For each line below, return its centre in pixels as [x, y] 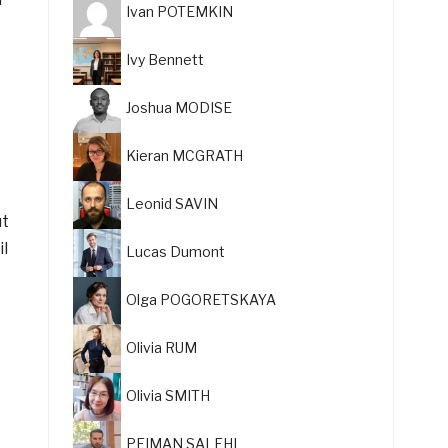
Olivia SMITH [168, 395]
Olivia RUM [162, 347]
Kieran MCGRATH [185, 155]
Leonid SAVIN [172, 203]
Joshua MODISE [179, 107]
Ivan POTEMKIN [180, 11]
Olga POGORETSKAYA [201, 299]
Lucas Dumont [176, 251]
